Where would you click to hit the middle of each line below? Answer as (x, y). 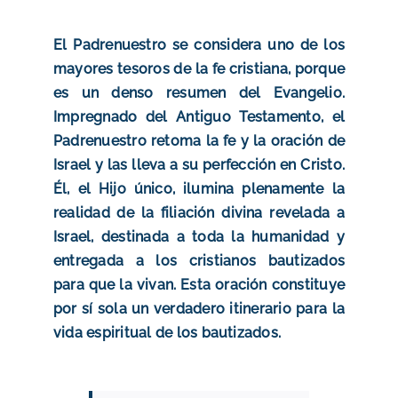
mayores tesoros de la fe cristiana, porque (199, 68)
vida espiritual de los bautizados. (167, 332)
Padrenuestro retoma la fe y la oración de (199, 140)
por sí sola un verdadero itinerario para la (199, 308)
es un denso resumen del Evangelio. (199, 92)
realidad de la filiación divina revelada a (199, 212)
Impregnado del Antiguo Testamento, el (199, 116)
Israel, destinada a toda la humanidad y (199, 236)
